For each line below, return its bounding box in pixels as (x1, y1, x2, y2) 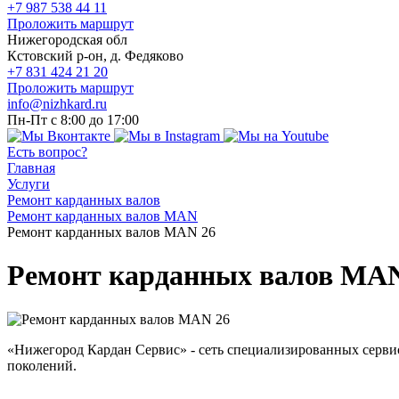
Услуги (7, 176, 50, 191)
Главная (7, 160, 55, 175)
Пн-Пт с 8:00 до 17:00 (7, 112, 139, 127)
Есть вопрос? (7, 144, 87, 159)
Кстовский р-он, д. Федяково (7, 48, 183, 63)
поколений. (7, 357, 77, 373)
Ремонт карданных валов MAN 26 (7, 224, 216, 240)
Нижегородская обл (7, 32, 127, 47)
